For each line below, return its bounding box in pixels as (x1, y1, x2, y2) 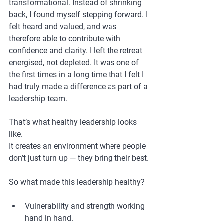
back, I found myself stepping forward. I (9, 10, 150, 20)
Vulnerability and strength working (25, 201, 147, 211)
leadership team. (9, 94, 67, 104)
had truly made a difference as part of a (9, 82, 150, 92)
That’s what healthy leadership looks (9, 117, 139, 127)
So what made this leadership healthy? (9, 177, 145, 187)
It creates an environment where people (9, 141, 148, 151)
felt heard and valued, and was (9, 22, 118, 32)
